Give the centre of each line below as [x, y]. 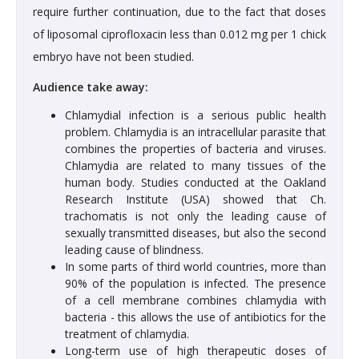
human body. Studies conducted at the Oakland [196, 183]
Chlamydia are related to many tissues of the [196, 166]
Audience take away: [91, 87]
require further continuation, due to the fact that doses [179, 12]
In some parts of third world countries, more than [196, 267]
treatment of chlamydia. [127, 334]
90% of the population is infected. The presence [196, 284]
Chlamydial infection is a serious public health [196, 115]
